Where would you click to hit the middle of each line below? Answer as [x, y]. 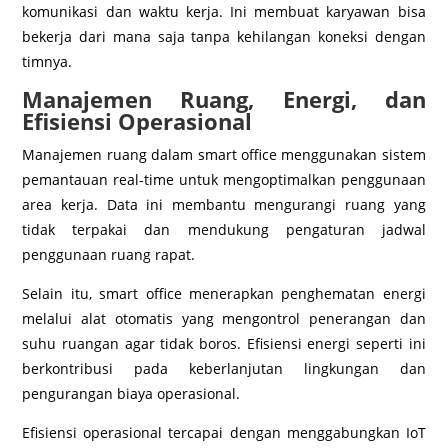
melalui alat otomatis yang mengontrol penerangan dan [224, 319]
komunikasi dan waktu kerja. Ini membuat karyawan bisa [224, 12]
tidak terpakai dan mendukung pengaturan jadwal [224, 230]
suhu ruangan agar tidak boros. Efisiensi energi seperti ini [224, 344]
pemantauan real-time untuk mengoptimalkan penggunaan [224, 180]
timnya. [47, 62]
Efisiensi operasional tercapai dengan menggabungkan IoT [224, 433]
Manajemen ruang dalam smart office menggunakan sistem [224, 155]
